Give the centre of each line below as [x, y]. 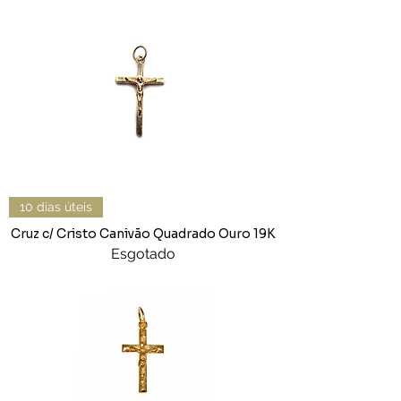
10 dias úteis [56, 207]
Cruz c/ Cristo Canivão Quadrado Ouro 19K [143, 234]
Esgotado [143, 254]
